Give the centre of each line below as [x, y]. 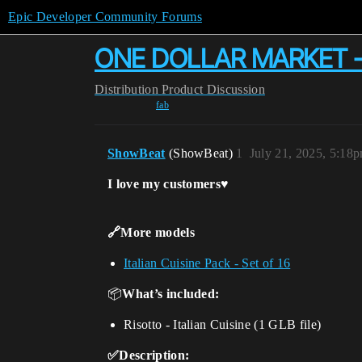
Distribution [126, 89]
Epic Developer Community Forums [105, 17]
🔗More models [151, 232]
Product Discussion [213, 89]
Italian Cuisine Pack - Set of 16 [207, 263]
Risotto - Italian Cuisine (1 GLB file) [223, 324]
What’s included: [171, 294]
